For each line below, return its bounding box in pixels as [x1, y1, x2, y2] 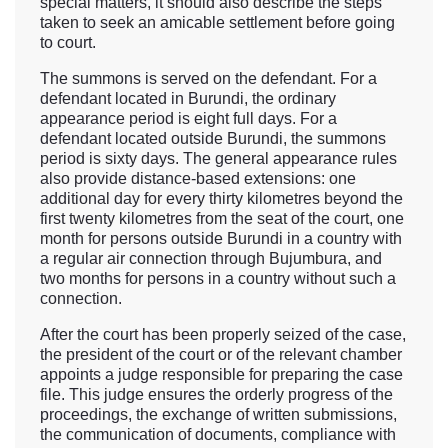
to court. [40, 34, 96, 52]
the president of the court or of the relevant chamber [40, 346, 402, 364]
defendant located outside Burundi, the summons [40, 130, 386, 148]
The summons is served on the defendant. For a [40, 70, 377, 88]
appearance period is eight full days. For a [40, 110, 337, 128]
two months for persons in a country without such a [40, 270, 396, 288]
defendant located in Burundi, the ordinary [40, 90, 336, 108]
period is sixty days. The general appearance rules [40, 150, 397, 168]
